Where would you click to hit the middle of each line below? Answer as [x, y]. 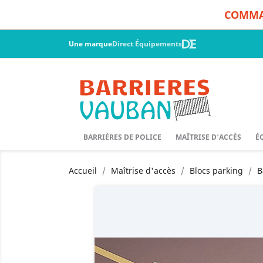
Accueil [83, 171]
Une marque [90, 44]
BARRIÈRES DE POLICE [122, 137]
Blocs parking [216, 171]
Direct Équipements [147, 44]
